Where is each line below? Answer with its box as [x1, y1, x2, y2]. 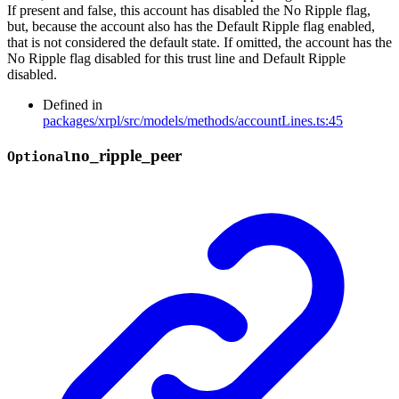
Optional [7, 148, 71, 165]
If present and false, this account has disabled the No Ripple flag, [7, 2, 370, 18]
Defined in [43, 96, 102, 112]
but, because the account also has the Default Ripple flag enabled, [7, 18, 375, 34]
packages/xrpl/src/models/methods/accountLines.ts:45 [43, 112, 343, 128]
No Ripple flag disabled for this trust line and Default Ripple [7, 50, 346, 66]
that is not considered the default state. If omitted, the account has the [7, 34, 392, 50]
